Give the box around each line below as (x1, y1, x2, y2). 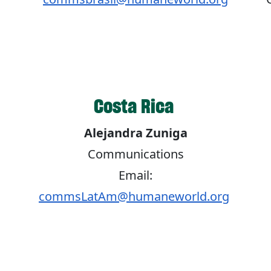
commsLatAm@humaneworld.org (39, 188, 229, 205)
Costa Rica (93, 94, 178, 119)
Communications (87, 146, 184, 163)
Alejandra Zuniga (83, 125, 188, 142)
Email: (119, 167, 152, 184)
